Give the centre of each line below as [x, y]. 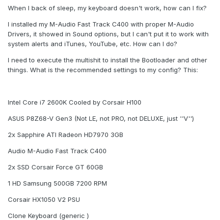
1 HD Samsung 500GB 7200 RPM [57, 183]
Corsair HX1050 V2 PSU [44, 200]
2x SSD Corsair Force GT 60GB [55, 167]
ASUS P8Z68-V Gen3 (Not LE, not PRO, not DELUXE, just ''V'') [101, 119]
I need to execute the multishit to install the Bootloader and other [108, 60]
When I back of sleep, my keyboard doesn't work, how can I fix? [107, 8]
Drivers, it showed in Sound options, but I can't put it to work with [108, 34]
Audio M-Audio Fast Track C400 [57, 151]
